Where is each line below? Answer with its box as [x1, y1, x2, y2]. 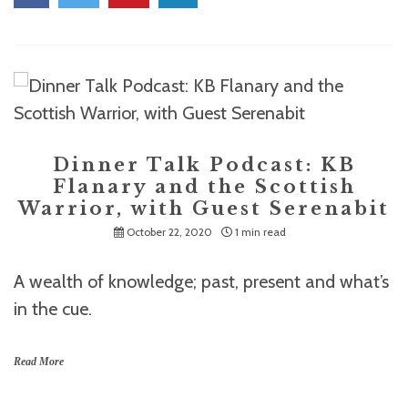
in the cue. [14, 298, 92, 320]
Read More [14, 355, 64, 368]
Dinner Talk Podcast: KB [52, 154, 356, 176]
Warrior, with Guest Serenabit [18, 198, 390, 219]
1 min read [234, 225, 286, 239]
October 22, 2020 [126, 225, 212, 239]
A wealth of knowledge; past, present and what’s [14, 270, 389, 292]
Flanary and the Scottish [52, 176, 356, 198]
